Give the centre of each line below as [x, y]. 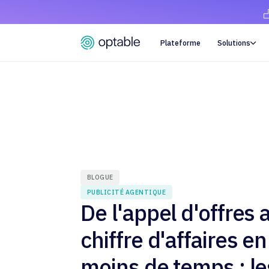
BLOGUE [100, 177]
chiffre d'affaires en [174, 240]
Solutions [234, 42]
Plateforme [180, 42]
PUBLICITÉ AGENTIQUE [126, 192]
